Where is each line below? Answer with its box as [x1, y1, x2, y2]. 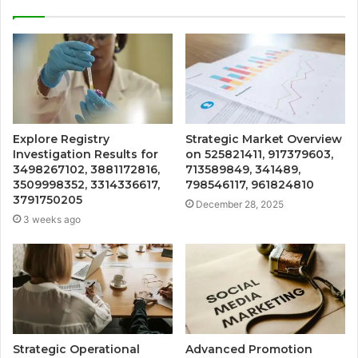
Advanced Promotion [185, 341, 312, 356]
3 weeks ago [23, 213, 81, 225]
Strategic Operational [13, 341, 140, 356]
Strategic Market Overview [185, 131, 342, 146]
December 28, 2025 [196, 197, 284, 210]
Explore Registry [13, 131, 109, 146]
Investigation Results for [13, 146, 158, 161]
